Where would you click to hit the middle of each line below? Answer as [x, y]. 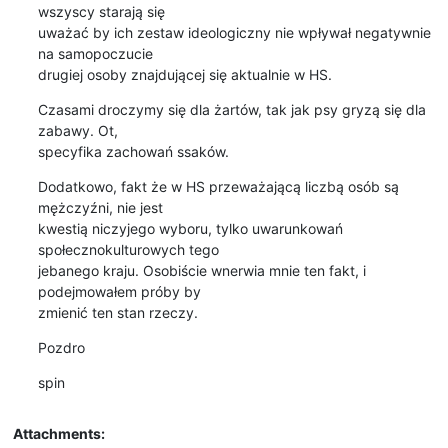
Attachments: [58, 433]
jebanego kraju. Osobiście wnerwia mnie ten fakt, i [201, 270]
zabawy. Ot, [79, 130]
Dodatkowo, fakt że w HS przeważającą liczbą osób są [218, 186]
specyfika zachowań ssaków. [133, 151]
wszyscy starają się [103, 11]
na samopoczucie [97, 53]
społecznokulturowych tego [130, 249]
